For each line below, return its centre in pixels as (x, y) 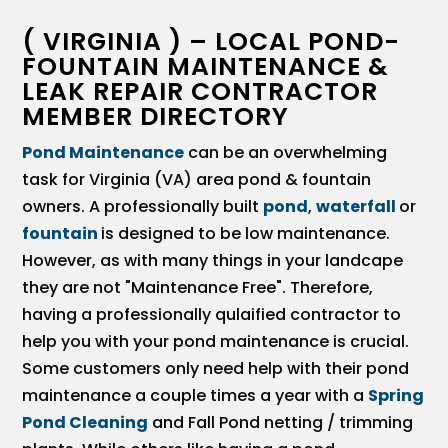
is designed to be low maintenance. (246, 233)
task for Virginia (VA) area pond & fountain (197, 179)
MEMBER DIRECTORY (156, 116)
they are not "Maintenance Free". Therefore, (198, 287)
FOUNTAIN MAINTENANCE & (206, 66)
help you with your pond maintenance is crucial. (216, 341)
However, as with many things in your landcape (213, 260)
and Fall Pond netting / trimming (281, 422)
